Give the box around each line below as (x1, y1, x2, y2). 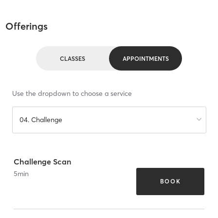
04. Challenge (19, 115, 62, 125)
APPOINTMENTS (122, 54, 169, 62)
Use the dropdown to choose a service (12, 89, 132, 98)
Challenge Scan (14, 156, 71, 166)
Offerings (5, 20, 48, 33)
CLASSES (60, 54, 85, 62)
